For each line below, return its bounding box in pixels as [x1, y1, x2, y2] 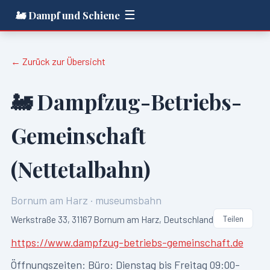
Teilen [222, 213, 243, 224]
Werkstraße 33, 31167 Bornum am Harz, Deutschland [10, 214, 213, 225]
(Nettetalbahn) [10, 155, 151, 184]
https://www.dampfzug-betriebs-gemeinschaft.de [10, 235, 243, 249]
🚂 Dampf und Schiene [16, 8, 121, 22]
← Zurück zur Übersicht [10, 55, 105, 67]
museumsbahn [95, 193, 162, 207]
